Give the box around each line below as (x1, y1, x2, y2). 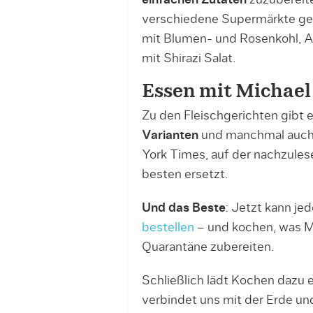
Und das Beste (141, 201, 226, 214)
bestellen (141, 221, 194, 234)
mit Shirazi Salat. (141, 52, 235, 65)
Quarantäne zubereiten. (141, 240, 274, 254)
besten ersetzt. (141, 168, 228, 181)
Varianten (141, 129, 198, 142)
